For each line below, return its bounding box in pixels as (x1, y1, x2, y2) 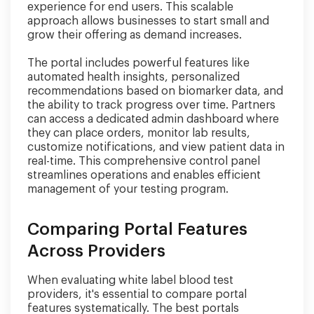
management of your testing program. (27, 184, 228, 195)
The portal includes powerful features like (27, 57, 250, 69)
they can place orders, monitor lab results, (27, 128, 250, 139)
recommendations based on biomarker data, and (27, 86, 283, 97)
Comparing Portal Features (27, 221, 247, 238)
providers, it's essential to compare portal (27, 289, 247, 300)
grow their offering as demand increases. (27, 29, 242, 41)
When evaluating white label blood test (27, 275, 233, 286)
